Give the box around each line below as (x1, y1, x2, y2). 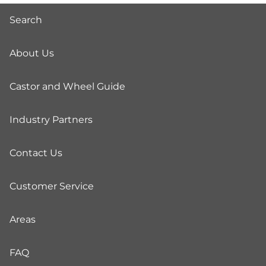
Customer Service (9, 180, 94, 192)
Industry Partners (9, 114, 93, 126)
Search (9, 14, 42, 26)
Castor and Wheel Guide (9, 81, 125, 93)
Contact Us (9, 147, 62, 159)
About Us (9, 47, 54, 59)
